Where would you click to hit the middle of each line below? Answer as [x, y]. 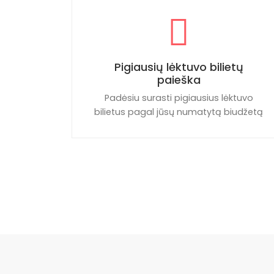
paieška [179, 80]
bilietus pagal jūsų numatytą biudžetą [179, 112]
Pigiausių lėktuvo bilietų [179, 67]
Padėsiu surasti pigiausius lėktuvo [179, 98]
